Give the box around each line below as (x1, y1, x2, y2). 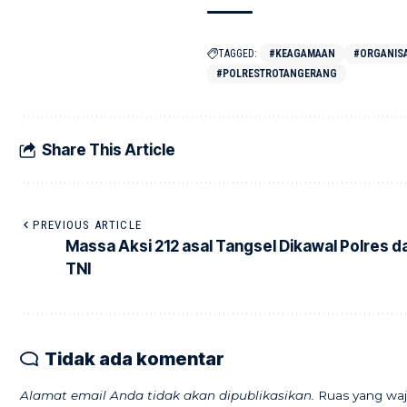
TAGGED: (217, 47, 257, 61)
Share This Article (42, 140, 175, 159)
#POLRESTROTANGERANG (215, 67, 337, 81)
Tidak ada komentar (45, 348, 224, 371)
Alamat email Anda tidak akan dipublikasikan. (20, 388, 314, 403)
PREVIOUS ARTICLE (33, 218, 143, 233)
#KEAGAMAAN (268, 47, 335, 61)
